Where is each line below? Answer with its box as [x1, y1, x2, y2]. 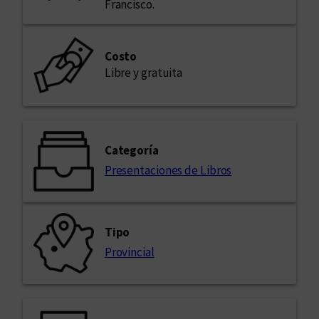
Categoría [104, 142, 159, 159]
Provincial [104, 244, 155, 261]
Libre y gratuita [104, 65, 183, 81]
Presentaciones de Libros [104, 162, 232, 179]
